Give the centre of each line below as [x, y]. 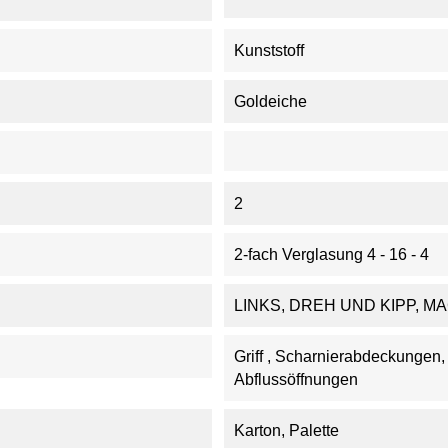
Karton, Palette [286, 430]
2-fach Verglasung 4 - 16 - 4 [331, 254]
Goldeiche [270, 101]
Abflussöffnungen [295, 379]
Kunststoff [268, 50]
